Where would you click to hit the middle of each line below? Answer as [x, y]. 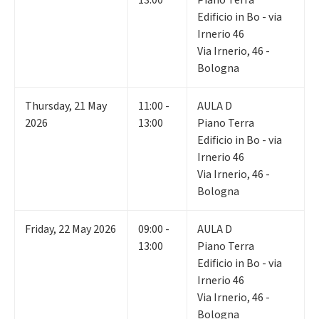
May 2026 [94, 230]
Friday [39, 230]
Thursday [47, 106]
